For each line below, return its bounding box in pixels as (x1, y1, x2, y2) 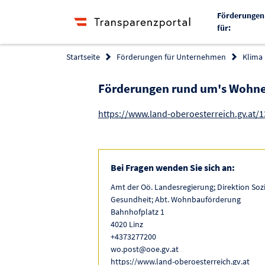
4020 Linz (110, 218, 143, 230)
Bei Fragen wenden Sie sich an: (110, 161, 235, 173)
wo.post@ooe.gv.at (110, 243, 179, 254)
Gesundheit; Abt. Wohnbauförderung (110, 193, 241, 205)
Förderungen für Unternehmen (117, 51, 226, 62)
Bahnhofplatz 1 (110, 206, 164, 217)
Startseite (66, 51, 100, 62)
